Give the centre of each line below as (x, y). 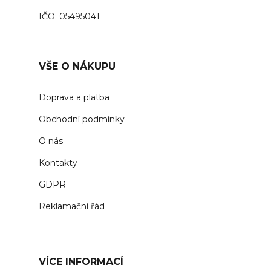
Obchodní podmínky (82, 119)
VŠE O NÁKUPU (77, 67)
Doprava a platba (74, 98)
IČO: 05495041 (69, 17)
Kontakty (58, 163)
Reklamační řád (72, 207)
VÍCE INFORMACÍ (81, 262)
